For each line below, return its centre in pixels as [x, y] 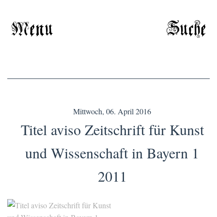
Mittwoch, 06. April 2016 [112, 111]
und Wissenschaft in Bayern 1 [112, 152]
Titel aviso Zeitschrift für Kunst [112, 129]
